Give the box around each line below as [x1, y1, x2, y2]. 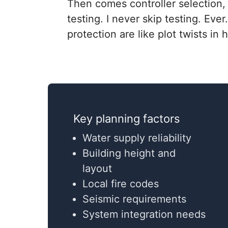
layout [82, 162, 112, 175]
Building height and [82, 147, 176, 160]
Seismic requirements [82, 193, 186, 206]
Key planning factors [73, 112, 180, 126]
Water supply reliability [82, 132, 191, 145]
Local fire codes [82, 178, 159, 190]
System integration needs [82, 208, 206, 221]
